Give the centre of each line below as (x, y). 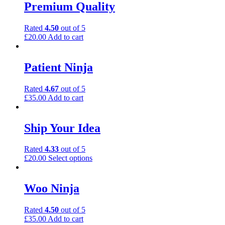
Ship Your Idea (62, 128)
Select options (70, 158)
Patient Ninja (59, 67)
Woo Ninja (52, 189)
